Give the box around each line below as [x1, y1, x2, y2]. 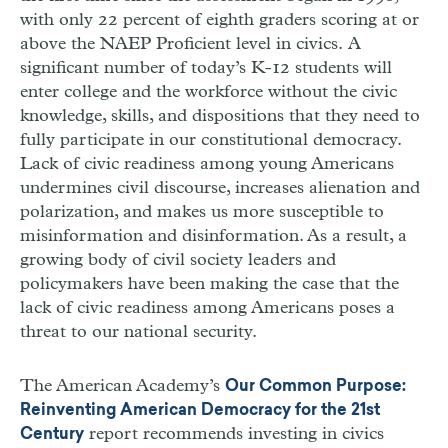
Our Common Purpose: [225, 378, 406, 395]
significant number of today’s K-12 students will [20, 58, 392, 77]
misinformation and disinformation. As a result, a [20, 226, 407, 245]
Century [20, 426, 84, 443]
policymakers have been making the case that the [20, 274, 399, 293]
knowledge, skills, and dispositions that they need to [20, 106, 420, 125]
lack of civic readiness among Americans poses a [20, 298, 395, 317]
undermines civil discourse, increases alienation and [20, 178, 420, 197]
